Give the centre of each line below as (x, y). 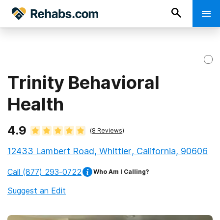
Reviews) (110, 130)
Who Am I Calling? (121, 172)
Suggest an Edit (37, 191)
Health (36, 104)
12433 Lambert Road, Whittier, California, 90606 (108, 151)
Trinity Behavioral (83, 82)
